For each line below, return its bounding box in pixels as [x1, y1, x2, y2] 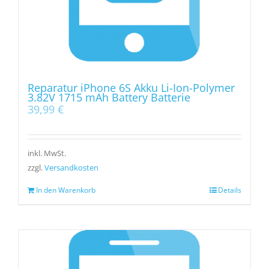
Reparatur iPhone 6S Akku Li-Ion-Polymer [28, 80, 235, 95]
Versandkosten [44, 163, 98, 174]
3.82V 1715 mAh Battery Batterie [28, 90, 190, 104]
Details [218, 185, 241, 196]
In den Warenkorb [36, 185, 95, 196]
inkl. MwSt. [28, 148, 66, 159]
